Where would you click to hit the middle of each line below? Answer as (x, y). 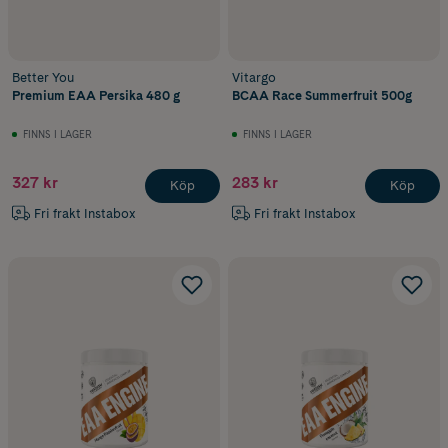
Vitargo (254, 77)
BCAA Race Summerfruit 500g (322, 95)
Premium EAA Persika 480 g (96, 95)
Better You (43, 77)
